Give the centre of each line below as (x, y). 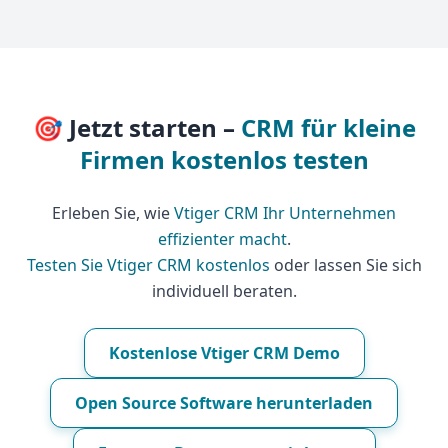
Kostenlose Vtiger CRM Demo (224, 353)
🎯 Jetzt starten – (136, 127)
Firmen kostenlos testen (224, 159)
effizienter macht (222, 239)
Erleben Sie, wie (113, 213)
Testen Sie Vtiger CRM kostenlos (148, 265)
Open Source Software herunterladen (224, 403)
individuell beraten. (224, 291)
